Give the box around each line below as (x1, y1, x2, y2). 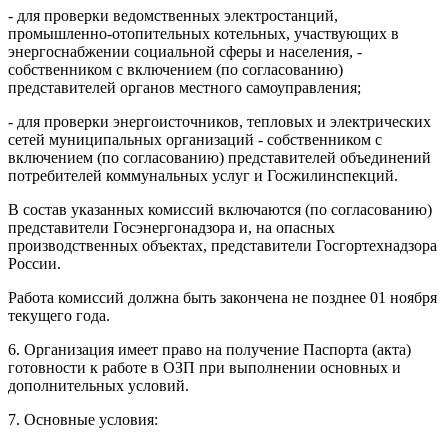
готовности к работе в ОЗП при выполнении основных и (8, 358, 401, 376)
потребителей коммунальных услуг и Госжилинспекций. (8, 166, 398, 184)
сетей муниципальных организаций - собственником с (8, 130, 382, 148)
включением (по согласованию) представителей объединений (8, 148, 431, 166)
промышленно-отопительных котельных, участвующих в (8, 24, 399, 42)
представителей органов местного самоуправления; (8, 78, 361, 96)
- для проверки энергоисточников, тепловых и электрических (8, 112, 431, 130)
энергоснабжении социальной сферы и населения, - (8, 42, 362, 60)
